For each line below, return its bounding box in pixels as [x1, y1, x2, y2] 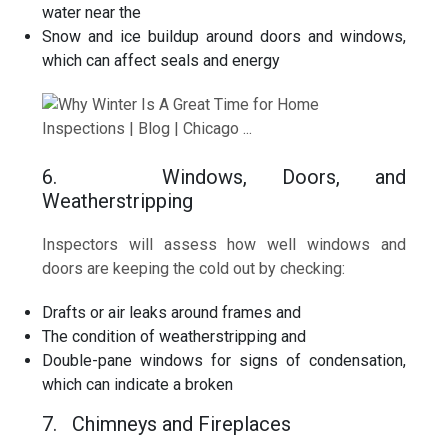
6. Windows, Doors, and [42, 164, 406, 189]
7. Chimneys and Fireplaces [42, 411, 292, 436]
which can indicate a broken [42, 374, 234, 394]
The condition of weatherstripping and [42, 326, 307, 346]
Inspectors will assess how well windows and [42, 234, 406, 254]
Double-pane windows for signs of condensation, [42, 350, 406, 370]
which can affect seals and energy [42, 50, 281, 70]
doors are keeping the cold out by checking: [42, 258, 346, 278]
